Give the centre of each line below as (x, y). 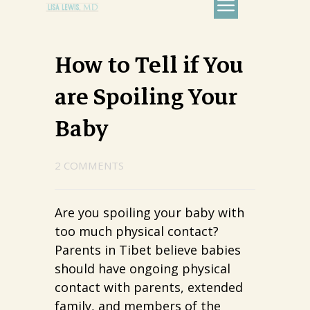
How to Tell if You (149, 65)
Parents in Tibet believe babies (148, 250)
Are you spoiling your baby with (149, 212)
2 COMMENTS (89, 165)
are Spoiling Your (146, 97)
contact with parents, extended (149, 287)
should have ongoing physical (143, 268)
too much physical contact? (137, 231)
